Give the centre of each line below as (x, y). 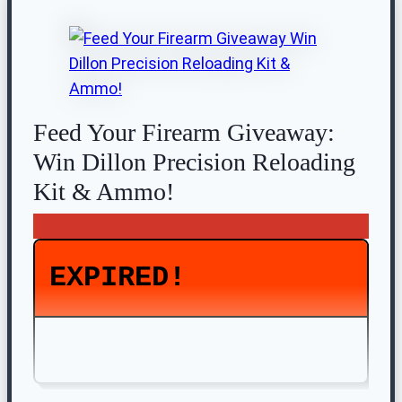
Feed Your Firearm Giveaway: (184, 133)
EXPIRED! (118, 278)
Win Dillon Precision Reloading (194, 162)
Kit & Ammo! (104, 192)
